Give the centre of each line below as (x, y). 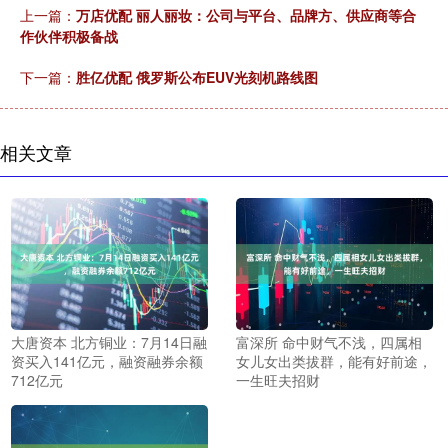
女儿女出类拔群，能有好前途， (333, 360)
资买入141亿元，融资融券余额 (107, 360)
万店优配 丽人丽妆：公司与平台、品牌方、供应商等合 (246, 15)
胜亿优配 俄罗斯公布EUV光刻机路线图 (197, 77)
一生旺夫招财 (277, 379)
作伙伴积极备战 (69, 36)
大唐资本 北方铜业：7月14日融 (109, 341)
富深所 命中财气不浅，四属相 (328, 341)
